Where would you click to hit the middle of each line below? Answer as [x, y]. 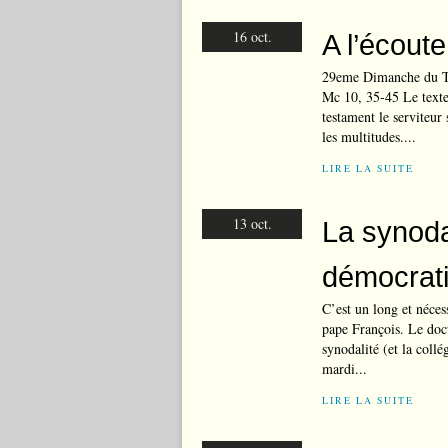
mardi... [344, 368]
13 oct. [252, 223]
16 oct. [252, 36]
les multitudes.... [369, 136]
